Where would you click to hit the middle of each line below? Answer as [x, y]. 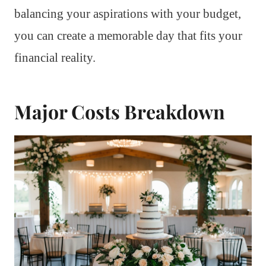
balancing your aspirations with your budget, [128, 14]
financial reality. [55, 58]
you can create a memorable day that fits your [128, 36]
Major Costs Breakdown [120, 112]
